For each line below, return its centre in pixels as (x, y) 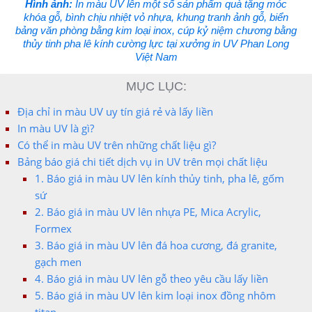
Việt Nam (156, 56)
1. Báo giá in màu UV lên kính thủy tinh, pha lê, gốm (159, 178)
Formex (53, 228)
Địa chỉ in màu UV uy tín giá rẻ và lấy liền (115, 111)
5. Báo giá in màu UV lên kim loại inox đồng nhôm (155, 295)
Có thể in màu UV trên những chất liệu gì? (117, 145)
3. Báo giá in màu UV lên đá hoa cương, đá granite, (156, 245)
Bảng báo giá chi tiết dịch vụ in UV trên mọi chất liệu (142, 161)
